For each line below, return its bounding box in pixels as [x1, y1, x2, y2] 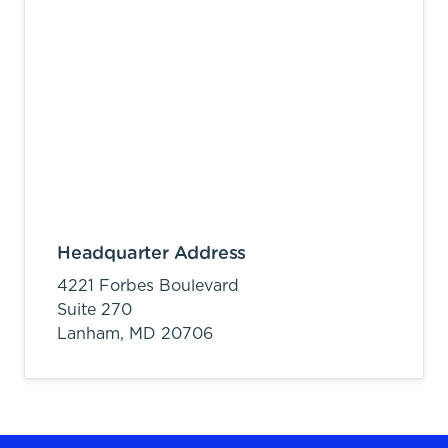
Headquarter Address [57, 244, 247, 263]
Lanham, [57, 325, 129, 342]
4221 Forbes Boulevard [57, 277, 239, 294]
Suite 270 [57, 301, 132, 318]
